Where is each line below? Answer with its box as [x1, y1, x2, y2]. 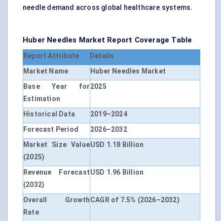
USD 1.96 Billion [90, 168, 144, 177]
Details [90, 52, 114, 60]
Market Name [23, 67, 69, 75]
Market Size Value [23, 141, 90, 149]
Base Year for [23, 82, 90, 91]
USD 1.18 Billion [90, 141, 144, 149]
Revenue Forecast [23, 168, 90, 177]
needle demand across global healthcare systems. [23, 3, 193, 12]
